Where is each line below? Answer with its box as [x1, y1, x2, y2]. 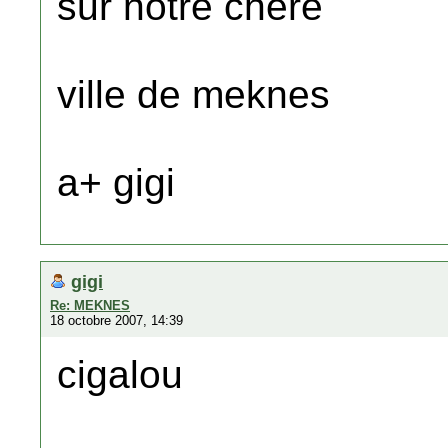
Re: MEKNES [50, 298, 130, 313]
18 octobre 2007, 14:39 [50, 313, 183, 328]
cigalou [57, 353, 183, 396]
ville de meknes [57, 73, 330, 116]
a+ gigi [57, 161, 175, 204]
